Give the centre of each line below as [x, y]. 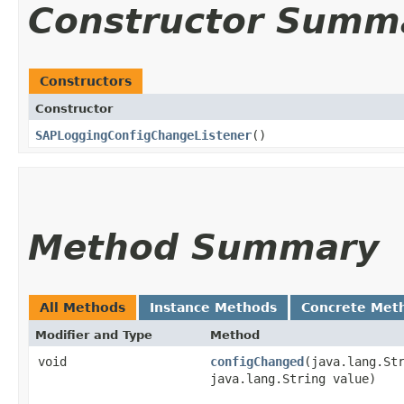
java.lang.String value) [293, 378]
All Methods [83, 307]
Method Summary [203, 247]
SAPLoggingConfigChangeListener [143, 135]
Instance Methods [213, 307]
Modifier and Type [94, 335]
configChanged [257, 361]
